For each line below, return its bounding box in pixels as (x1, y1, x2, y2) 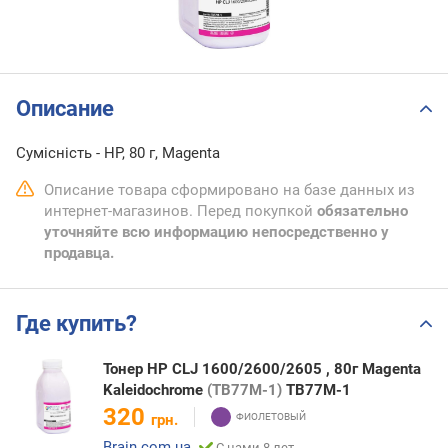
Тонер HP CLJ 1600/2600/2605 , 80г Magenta (103, 359, 421, 378)
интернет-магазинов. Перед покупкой (44, 202, 317, 221)
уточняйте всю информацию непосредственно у (44, 223, 389, 242)
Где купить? (16, 311, 137, 337)
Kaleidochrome (103, 380, 207, 399)
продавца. (44, 244, 114, 263)
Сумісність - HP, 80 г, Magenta (16, 144, 220, 163)
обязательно (317, 202, 408, 221)
